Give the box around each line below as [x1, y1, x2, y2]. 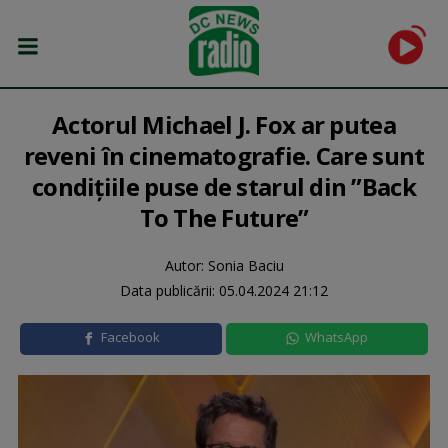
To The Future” [139, 201, 309, 234]
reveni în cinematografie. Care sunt [23, 139, 425, 172]
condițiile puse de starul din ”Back [32, 170, 416, 203]
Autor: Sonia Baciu [164, 256, 284, 275]
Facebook [100, 328, 160, 346]
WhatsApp [304, 328, 368, 346]
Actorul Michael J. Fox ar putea [52, 108, 396, 141]
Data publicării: [120, 281, 219, 300]
